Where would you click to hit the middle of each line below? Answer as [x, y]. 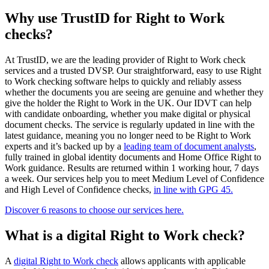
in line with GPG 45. [193, 190]
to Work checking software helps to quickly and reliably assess [123, 82]
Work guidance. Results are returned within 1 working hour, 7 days [132, 168]
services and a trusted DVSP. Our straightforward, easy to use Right [133, 71]
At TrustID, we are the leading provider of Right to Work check [125, 60]
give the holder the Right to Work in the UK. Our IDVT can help [128, 103]
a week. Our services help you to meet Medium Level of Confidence [134, 179]
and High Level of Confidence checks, [79, 190]
